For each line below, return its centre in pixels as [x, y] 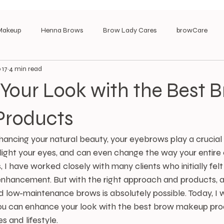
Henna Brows [62, 30]
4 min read [25, 68]
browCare [192, 30]
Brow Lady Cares [130, 30]
